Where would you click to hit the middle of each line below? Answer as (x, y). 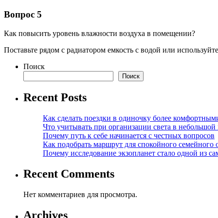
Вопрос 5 (23, 15)
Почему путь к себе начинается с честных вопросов (129, 135)
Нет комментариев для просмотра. (80, 194)
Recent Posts (55, 98)
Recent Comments (69, 173)
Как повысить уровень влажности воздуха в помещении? (100, 34)
